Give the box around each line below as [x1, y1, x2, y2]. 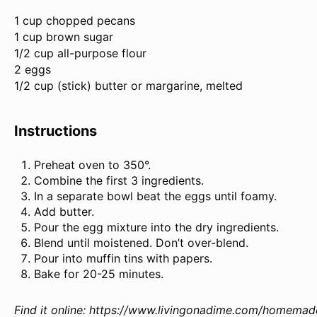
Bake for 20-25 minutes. [34, 267, 163, 282]
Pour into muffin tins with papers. [34, 251, 212, 266]
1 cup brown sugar [14, 30, 113, 45]
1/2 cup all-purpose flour [14, 46, 146, 61]
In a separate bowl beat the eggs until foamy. [34, 189, 277, 204]
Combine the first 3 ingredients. [34, 173, 204, 188]
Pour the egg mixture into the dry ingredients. [34, 220, 279, 235]
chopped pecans [42, 13, 135, 28]
